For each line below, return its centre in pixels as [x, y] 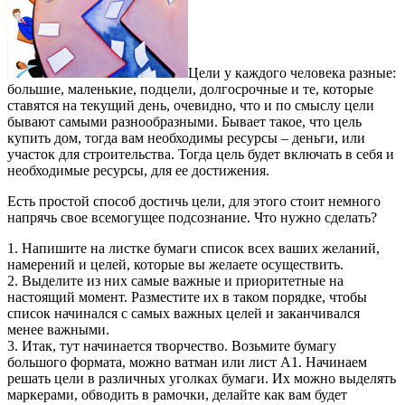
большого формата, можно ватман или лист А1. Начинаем [187, 363]
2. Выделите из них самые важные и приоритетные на [175, 281]
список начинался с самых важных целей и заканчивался [184, 314]
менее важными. [58, 330]
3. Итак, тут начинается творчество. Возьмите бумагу [172, 346]
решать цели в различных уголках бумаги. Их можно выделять [202, 379]
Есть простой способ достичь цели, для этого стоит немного [194, 202]
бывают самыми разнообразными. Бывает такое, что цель [184, 122]
